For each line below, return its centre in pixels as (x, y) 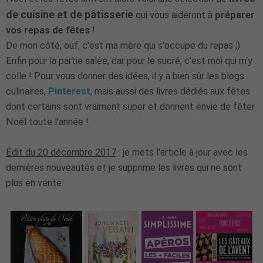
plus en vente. (35, 183)
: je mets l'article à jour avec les (182, 152)
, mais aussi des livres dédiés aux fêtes (170, 91)
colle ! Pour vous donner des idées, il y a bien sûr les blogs (125, 76)
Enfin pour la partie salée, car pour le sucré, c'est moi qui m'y (129, 60)
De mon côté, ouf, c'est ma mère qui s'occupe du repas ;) (123, 45)
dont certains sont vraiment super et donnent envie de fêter (130, 106)
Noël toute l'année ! (47, 122)
